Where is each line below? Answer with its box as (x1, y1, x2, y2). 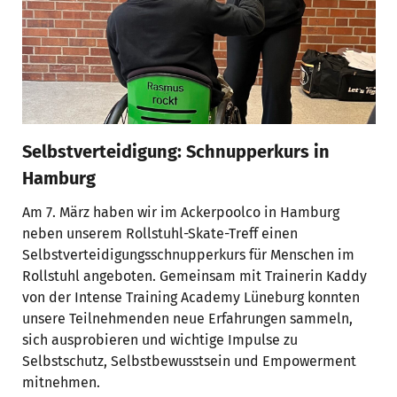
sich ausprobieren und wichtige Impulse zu (21, 331, 298, 348)
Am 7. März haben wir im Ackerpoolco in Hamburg (21, 203, 339, 221)
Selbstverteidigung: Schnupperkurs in (21, 140, 330, 162)
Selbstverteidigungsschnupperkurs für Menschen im (21, 245, 354, 263)
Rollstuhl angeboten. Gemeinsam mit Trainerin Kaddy (21, 267, 367, 284)
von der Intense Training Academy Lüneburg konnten (21, 288, 360, 306)
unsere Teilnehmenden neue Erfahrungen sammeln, (21, 309, 353, 327)
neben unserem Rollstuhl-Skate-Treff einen (21, 224, 298, 242)
